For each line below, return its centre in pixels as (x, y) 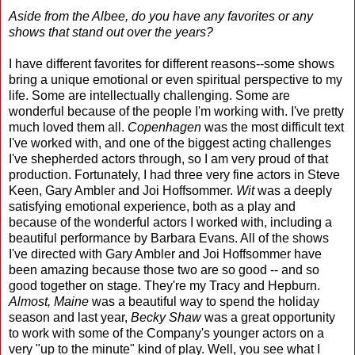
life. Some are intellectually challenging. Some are (149, 95)
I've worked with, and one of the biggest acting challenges (170, 143)
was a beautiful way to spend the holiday (204, 301)
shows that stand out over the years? (111, 32)
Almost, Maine (49, 301)
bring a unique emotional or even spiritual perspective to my (176, 79)
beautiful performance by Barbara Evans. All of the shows (169, 238)
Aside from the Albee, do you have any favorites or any (161, 16)
